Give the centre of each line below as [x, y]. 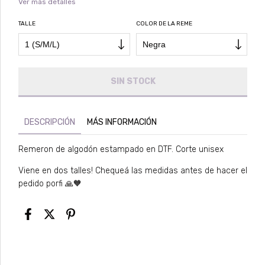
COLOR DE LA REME [164, 24]
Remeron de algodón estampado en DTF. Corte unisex [122, 149]
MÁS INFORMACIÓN [122, 122]
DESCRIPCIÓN [50, 122]
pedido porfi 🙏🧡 [50, 184]
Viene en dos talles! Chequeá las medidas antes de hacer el [133, 171]
